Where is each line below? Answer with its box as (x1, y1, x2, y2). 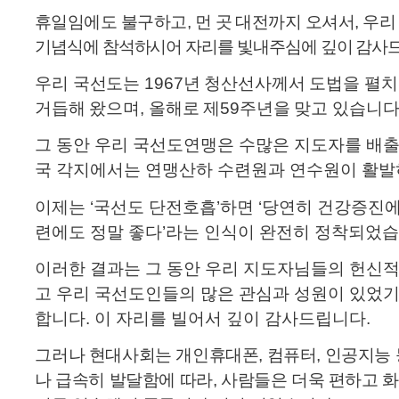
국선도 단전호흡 (94, 197, 216, 216)
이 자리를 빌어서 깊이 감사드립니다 (94, 308, 366, 328)
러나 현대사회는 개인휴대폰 (52, 346, 259, 365)
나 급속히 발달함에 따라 (35, 370, 213, 390)
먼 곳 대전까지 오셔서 (194, 12, 355, 31)
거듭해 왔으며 (35, 98, 141, 118)
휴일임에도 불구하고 (35, 12, 187, 31)
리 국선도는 (52, 73, 145, 93)
